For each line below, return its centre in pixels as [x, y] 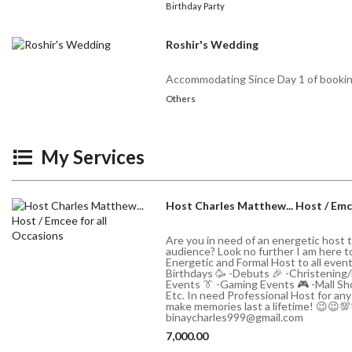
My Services [91, 157]
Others [181, 99]
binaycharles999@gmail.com [235, 317]
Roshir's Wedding [213, 45]
